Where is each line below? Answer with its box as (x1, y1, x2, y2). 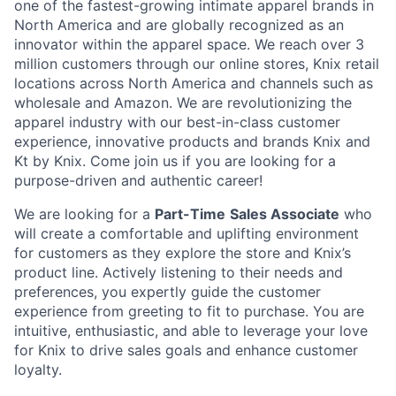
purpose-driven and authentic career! (14, 171, 263, 190)
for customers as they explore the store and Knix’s (14, 244, 351, 263)
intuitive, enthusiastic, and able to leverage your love (14, 322, 368, 340)
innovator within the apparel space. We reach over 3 (14, 35, 364, 54)
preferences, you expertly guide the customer (14, 283, 321, 301)
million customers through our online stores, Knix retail (14, 55, 379, 73)
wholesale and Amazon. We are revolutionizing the (14, 94, 352, 112)
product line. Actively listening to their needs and (14, 263, 343, 282)
